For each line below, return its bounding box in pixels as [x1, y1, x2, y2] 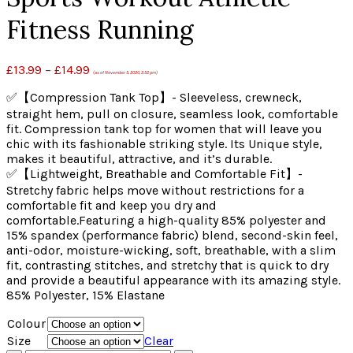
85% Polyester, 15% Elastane [6, 288, 165, 303]
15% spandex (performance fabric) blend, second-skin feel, [6, 228, 338, 243]
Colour [7, 316, 46, 332]
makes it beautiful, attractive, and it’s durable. [6, 151, 272, 167]
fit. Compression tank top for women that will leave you [6, 121, 322, 137]
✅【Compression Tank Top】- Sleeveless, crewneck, [6, 90, 302, 106]
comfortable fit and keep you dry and [6, 198, 217, 214]
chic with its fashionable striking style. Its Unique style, [6, 136, 322, 152]
